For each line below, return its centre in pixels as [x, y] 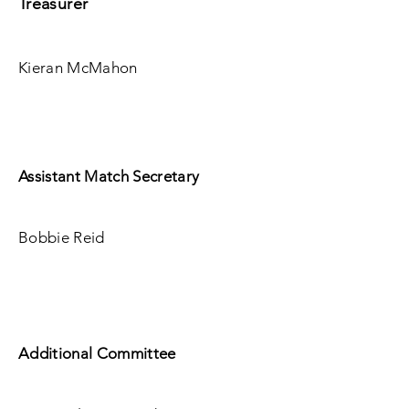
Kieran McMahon [78, 68]
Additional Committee [97, 353]
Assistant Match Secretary [109, 176]
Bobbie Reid [62, 237]
